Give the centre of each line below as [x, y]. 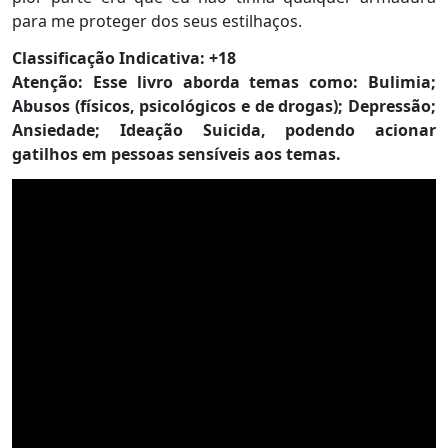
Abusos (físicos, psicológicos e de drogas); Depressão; [224, 106]
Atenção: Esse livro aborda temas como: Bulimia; [224, 82]
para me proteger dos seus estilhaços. [157, 21]
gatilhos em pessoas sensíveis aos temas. [176, 154]
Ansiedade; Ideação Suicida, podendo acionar [224, 130]
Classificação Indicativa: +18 [124, 58]
